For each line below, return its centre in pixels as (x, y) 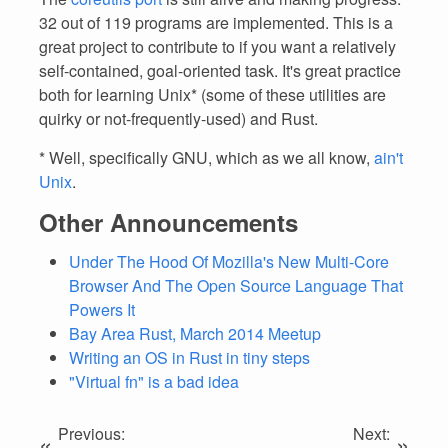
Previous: (91, 433)
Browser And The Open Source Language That (236, 285)
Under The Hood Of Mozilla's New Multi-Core (229, 261)
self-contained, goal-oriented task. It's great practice (220, 70)
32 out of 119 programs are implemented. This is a (216, 22)
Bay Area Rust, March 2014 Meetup (195, 333)
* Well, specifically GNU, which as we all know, (206, 157)
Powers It (102, 309)
